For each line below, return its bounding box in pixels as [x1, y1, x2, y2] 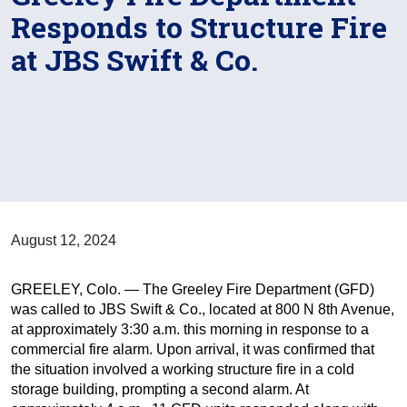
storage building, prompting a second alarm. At [11, 382, 309, 397]
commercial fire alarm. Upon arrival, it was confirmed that [11, 342, 374, 357]
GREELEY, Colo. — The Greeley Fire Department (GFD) [11, 282, 374, 297]
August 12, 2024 [11, 233, 116, 248]
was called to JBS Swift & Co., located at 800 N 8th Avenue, [11, 302, 394, 317]
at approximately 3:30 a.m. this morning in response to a [11, 322, 369, 337]
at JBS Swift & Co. [11, 40, 258, 79]
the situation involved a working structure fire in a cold [11, 362, 354, 377]
